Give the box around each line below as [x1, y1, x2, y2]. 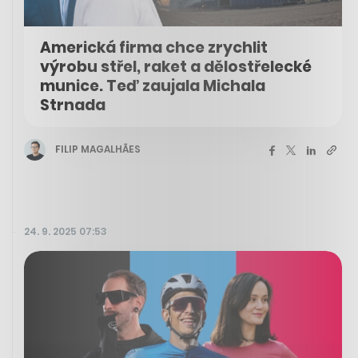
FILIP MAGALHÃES [55, 142, 141, 157]
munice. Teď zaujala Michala [40, 74, 265, 97]
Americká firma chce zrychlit [40, 36, 268, 58]
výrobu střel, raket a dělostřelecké [40, 55, 312, 78]
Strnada [40, 93, 105, 116]
